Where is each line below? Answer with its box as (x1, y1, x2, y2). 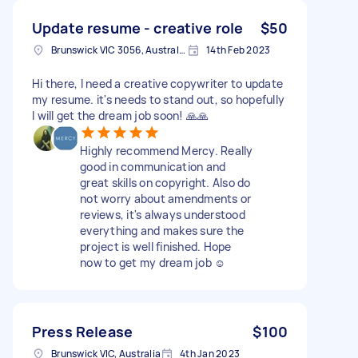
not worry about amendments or (80, 190, 252, 206)
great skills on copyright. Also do (80, 174, 251, 190)
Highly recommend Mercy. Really (80, 142, 253, 158)
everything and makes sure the (80, 222, 245, 238)
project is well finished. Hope (80, 238, 232, 254)
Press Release (32, 321, 133, 341)
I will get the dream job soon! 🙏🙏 (32, 107, 209, 123)
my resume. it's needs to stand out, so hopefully (32, 91, 284, 107)
